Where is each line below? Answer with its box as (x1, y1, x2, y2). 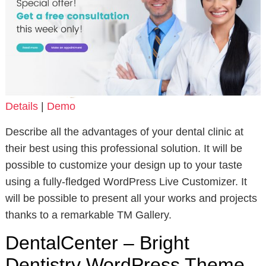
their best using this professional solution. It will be (5, 142, 242, 155)
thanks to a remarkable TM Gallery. (5, 209, 172, 221)
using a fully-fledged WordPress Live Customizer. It (5, 176, 247, 188)
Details (5, 100, 38, 113)
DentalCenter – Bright (5, 232, 189, 254)
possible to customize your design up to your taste (5, 159, 242, 172)
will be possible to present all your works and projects (5, 192, 257, 205)
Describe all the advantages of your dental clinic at (5, 126, 243, 138)
